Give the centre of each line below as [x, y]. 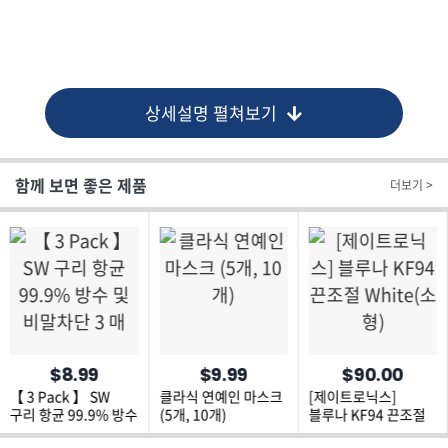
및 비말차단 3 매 [57, 432]
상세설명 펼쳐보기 [211, 112]
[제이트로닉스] [352, 396]
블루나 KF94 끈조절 [367, 414]
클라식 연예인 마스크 [221, 396]
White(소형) [345, 432]
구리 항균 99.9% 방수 [73, 414]
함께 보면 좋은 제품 [81, 185]
